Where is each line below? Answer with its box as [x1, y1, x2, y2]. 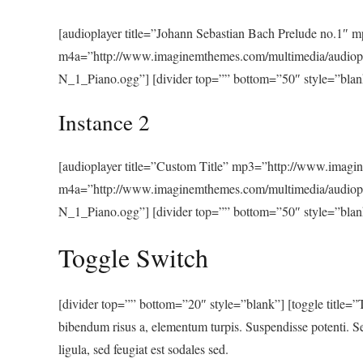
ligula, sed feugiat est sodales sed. [58, 340, 228, 357]
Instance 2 [58, 107, 150, 137]
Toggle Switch [58, 240, 208, 275]
